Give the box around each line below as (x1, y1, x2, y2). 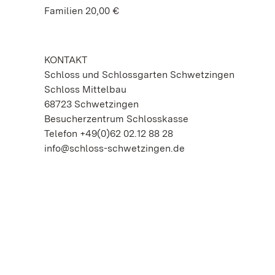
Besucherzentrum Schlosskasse (44, 113, 188, 125)
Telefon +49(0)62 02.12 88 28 (44, 128, 173, 139)
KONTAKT (44, 54, 87, 66)
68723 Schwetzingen (44, 98, 139, 110)
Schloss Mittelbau (44, 83, 126, 95)
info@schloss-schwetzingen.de (44, 142, 185, 154)
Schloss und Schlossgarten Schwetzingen (44, 69, 234, 80)
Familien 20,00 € (44, 5, 119, 17)
